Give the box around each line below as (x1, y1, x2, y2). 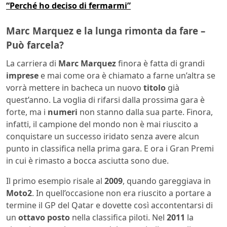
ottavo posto (18, 211, 70, 223)
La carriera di (6, 57, 58, 69)
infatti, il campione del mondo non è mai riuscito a (6, 118, 198, 130)
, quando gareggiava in (123, 175, 211, 186)
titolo (143, 82, 166, 93)
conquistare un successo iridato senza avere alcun (6, 130, 199, 142)
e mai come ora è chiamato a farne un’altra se (39, 69, 215, 81)
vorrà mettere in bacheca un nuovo (6, 82, 143, 93)
